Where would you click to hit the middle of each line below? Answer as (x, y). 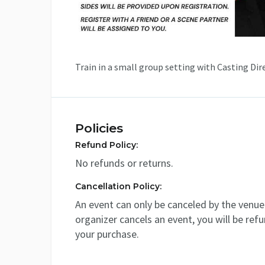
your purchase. (107, 234)
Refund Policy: (106, 145)
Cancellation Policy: (118, 186)
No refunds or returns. (124, 163)
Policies (99, 128)
